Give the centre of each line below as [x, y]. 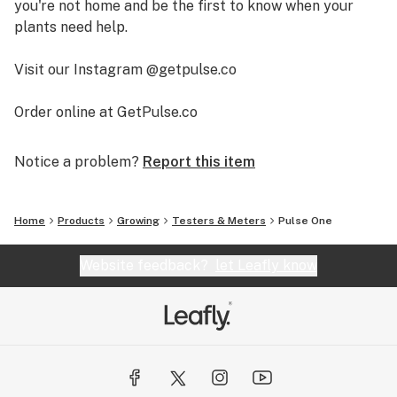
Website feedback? [148, 265]
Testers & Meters [219, 221]
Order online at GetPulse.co [106, 112]
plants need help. [71, 27]
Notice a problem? [77, 162]
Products [81, 221]
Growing [138, 221]
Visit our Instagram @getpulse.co [125, 70]
